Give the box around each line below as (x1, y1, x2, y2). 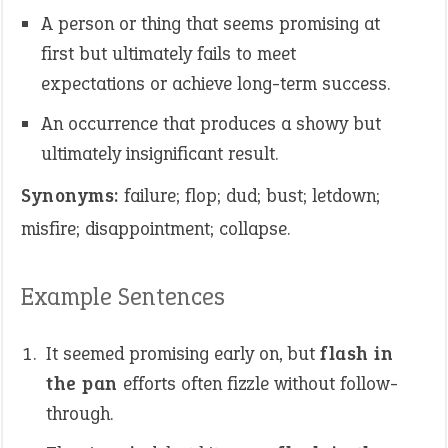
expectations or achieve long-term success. (41, 71, 390, 96)
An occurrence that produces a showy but (41, 111, 381, 136)
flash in (320, 341, 393, 366)
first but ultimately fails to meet (41, 41, 296, 66)
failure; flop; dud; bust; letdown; (118, 183, 380, 208)
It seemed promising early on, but (46, 341, 320, 366)
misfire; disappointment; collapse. (21, 216, 290, 241)
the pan (46, 371, 118, 396)
